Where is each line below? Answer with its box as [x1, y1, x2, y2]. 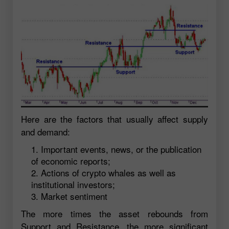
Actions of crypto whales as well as [41, 166, 176, 179]
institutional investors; [31, 178, 115, 191]
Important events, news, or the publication [41, 143, 201, 156]
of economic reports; [31, 154, 110, 168]
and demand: [21, 125, 70, 139]
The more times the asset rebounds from [21, 207, 208, 220]
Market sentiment [41, 190, 107, 203]
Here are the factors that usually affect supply [21, 112, 208, 126]
